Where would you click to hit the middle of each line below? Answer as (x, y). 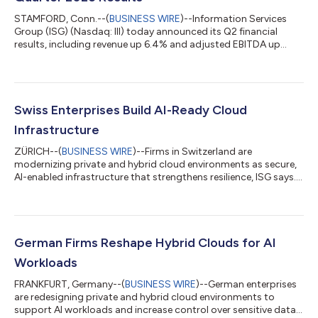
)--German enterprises (246, 284)
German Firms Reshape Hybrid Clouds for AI (145, 242)
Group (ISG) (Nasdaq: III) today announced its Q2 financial (146, 31)
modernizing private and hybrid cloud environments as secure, (155, 164)
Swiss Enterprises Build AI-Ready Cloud (131, 110)
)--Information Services (234, 18)
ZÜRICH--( (38, 151)
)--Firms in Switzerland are (192, 151)
